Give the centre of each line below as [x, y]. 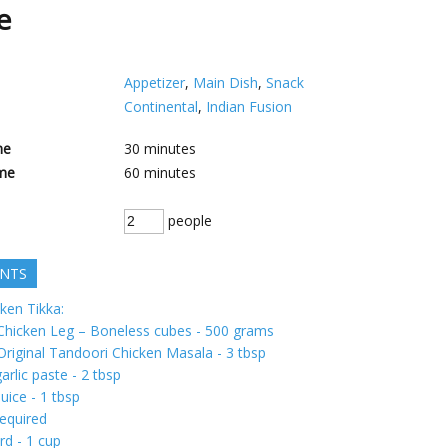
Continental [161, 106]
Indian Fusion [249, 106]
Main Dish [225, 82]
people [188, 220]
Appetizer [154, 82]
